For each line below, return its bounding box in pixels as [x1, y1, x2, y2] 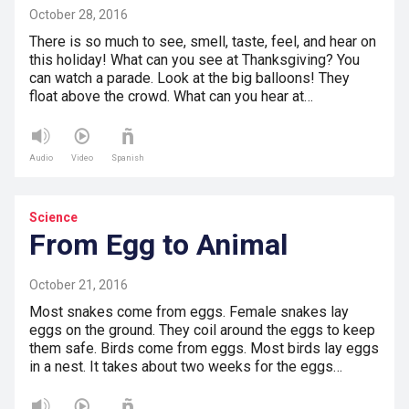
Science [29, 210, 78, 225]
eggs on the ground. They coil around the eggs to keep [29, 321, 375, 340]
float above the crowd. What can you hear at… [29, 88, 313, 106]
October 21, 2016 [29, 278, 128, 293]
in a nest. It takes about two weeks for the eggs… [29, 358, 342, 376]
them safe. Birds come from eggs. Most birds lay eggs [29, 340, 379, 358]
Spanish [111, 153, 144, 163]
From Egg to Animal [29, 227, 288, 263]
